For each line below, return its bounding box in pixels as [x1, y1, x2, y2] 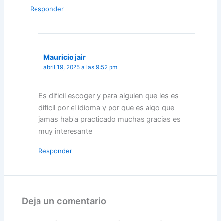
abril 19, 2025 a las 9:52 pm [43, 64, 118, 71]
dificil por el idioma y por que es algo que [38, 103, 175, 112]
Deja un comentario [22, 195, 107, 207]
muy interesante [38, 127, 93, 136]
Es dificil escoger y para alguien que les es [38, 91, 179, 101]
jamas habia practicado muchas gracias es [38, 115, 181, 124]
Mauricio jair [43, 53, 86, 62]
